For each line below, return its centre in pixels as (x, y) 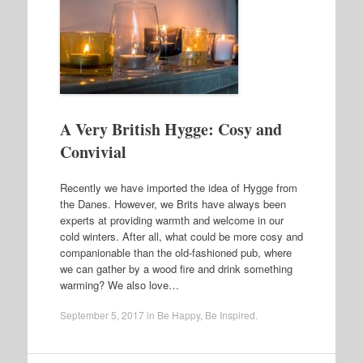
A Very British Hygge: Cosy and (171, 129)
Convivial (93, 152)
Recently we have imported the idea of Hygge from (178, 187)
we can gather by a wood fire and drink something (176, 268)
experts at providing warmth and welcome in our (171, 220)
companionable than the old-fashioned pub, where (175, 252)
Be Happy (178, 315)
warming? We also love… (119, 284)
